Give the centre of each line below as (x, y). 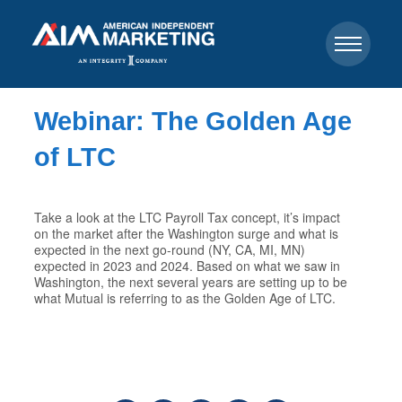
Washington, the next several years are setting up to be (191, 282)
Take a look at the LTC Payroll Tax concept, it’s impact (188, 218)
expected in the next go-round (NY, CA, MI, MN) (170, 250)
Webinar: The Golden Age (193, 121)
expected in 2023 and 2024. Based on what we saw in (188, 266)
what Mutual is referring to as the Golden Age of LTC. (185, 298)
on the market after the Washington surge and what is (187, 234)
